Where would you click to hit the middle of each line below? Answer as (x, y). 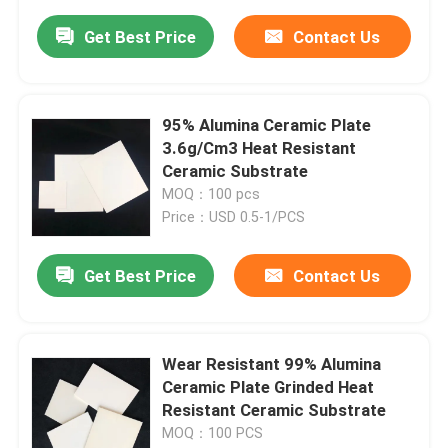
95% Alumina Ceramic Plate (267, 125)
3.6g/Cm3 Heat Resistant (259, 148)
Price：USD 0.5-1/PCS (234, 217)
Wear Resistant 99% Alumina (272, 364)
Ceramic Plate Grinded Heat (268, 387)
